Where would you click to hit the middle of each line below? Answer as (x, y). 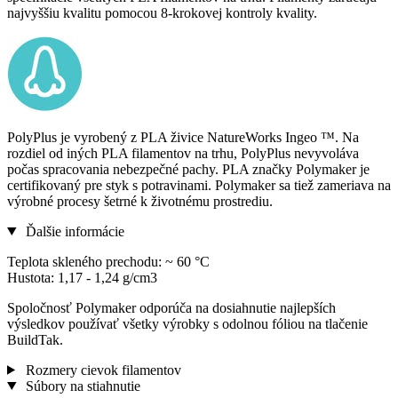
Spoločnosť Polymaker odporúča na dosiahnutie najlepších (171, 307)
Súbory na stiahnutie (81, 386)
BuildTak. (35, 339)
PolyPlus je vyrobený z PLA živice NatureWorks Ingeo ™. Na (183, 137)
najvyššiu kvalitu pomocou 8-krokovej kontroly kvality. (162, 12)
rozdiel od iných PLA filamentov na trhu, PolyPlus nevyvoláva (183, 153)
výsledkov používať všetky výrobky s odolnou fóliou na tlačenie (187, 323)
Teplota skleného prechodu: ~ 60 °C (108, 261)
